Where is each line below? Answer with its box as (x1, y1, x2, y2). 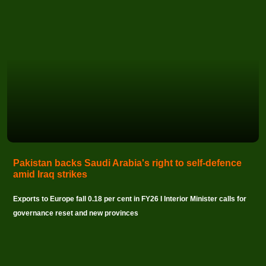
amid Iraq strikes (13, 169, 87, 179)
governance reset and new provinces (13, 208, 138, 217)
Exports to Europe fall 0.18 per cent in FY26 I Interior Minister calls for (13, 194, 246, 203)
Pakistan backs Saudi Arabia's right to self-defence (13, 157, 242, 168)
